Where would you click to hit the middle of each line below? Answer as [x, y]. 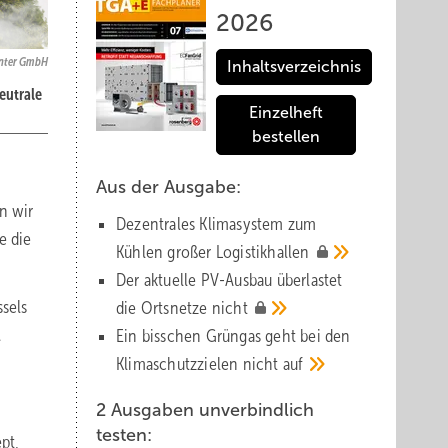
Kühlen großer [166, 252]
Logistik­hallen [264, 252]
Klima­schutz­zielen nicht [199, 364]
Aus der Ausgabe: [168, 187]
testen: [124, 435]
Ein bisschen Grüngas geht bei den [233, 336]
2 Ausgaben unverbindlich [205, 410]
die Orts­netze [164, 308]
